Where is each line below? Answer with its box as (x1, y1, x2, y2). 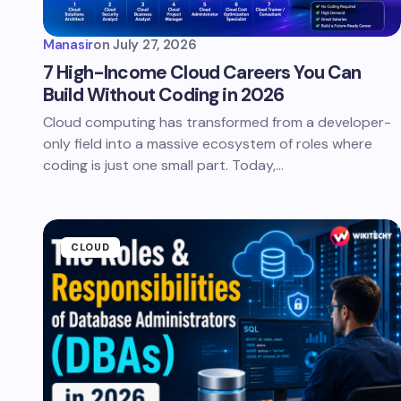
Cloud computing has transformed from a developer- (43, 113, 391, 132)
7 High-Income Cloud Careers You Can (43, 60, 362, 85)
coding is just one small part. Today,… (43, 156, 284, 175)
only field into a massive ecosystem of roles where (43, 134, 372, 153)
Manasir (43, 36, 93, 54)
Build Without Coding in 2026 (43, 82, 285, 107)
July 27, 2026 (113, 36, 197, 54)
